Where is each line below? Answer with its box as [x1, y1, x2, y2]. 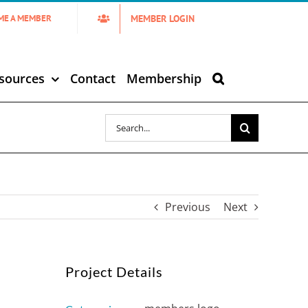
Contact [70, 70, 115, 87]
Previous [165, 199, 210, 214]
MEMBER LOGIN [131, 12, 195, 25]
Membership [126, 70, 201, 87]
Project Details [65, 263, 164, 280]
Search [104, 113, 140, 129]
